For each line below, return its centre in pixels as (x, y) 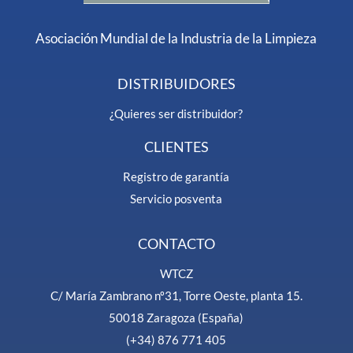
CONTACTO (176, 244)
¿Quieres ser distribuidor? (176, 114)
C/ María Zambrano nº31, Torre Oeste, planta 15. (176, 296)
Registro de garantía (176, 177)
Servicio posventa (176, 199)
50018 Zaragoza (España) (176, 318)
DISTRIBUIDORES (176, 84)
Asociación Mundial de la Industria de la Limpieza (176, 39)
